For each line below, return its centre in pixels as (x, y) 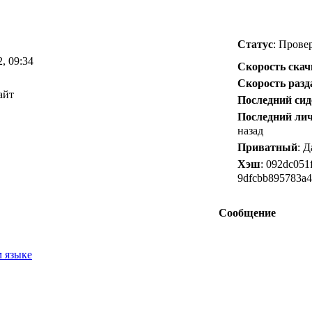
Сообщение (247, 212)
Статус (255, 44)
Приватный (267, 147)
